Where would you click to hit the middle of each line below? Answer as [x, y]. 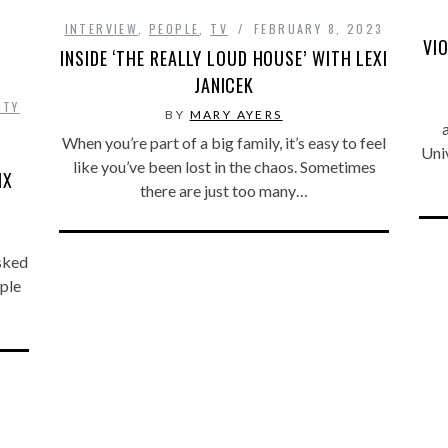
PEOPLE [174, 28]
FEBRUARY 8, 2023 [318, 28]
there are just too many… [224, 190]
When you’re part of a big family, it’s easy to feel [224, 142]
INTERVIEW [101, 28]
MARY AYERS [236, 114]
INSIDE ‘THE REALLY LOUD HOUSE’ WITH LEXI [224, 57]
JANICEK [224, 84]
